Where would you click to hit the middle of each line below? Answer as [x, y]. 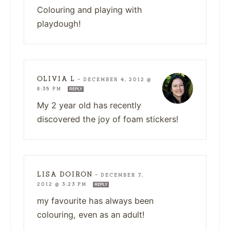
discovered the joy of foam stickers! [108, 119]
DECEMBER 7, [122, 175]
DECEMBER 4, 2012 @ [118, 79]
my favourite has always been [95, 200]
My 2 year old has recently [89, 105]
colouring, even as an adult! [91, 214]
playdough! [59, 23]
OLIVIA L [56, 79]
